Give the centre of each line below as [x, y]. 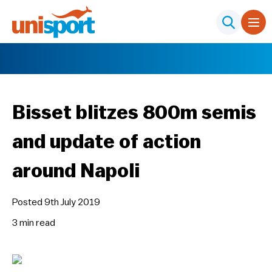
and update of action [107, 142]
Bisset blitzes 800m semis [134, 113]
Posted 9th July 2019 [56, 202]
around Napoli [76, 171]
